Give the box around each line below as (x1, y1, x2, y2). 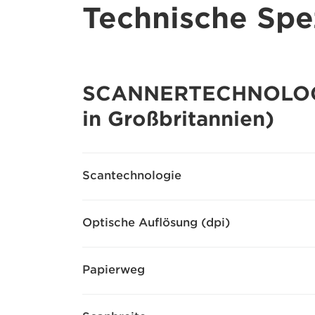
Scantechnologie (82, 169, 181, 182)
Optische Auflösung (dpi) (82, 216, 230, 229)
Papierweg (82, 263, 145, 276)
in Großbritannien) (82, 107, 274, 131)
